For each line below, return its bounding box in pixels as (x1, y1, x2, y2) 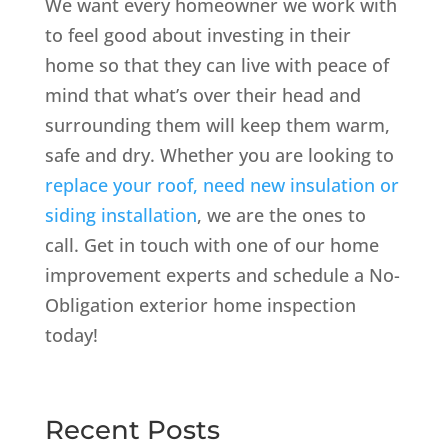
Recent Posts (44, 413, 220, 446)
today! (44, 322, 98, 347)
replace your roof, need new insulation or (44, 172, 399, 197)
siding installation (44, 202, 197, 227)
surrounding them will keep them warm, (44, 112, 390, 137)
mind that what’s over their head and (44, 82, 361, 107)
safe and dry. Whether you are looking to (44, 142, 394, 167)
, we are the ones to (196, 202, 366, 227)
